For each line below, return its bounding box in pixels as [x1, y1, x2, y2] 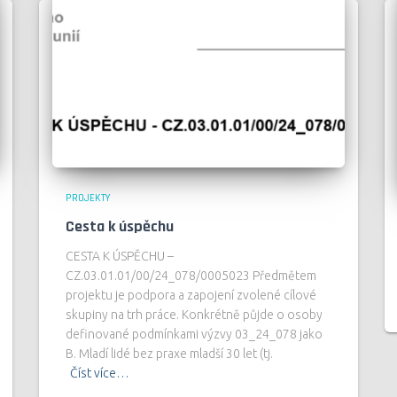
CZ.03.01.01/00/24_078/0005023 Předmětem [66, 269, 316, 284]
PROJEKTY [66, 191, 111, 206]
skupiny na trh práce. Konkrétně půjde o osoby [66, 307, 323, 323]
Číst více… [70, 366, 129, 381]
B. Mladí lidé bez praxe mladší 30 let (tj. [66, 346, 273, 362]
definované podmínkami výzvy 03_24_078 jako [66, 327, 323, 342]
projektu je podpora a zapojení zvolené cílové [66, 288, 316, 303]
